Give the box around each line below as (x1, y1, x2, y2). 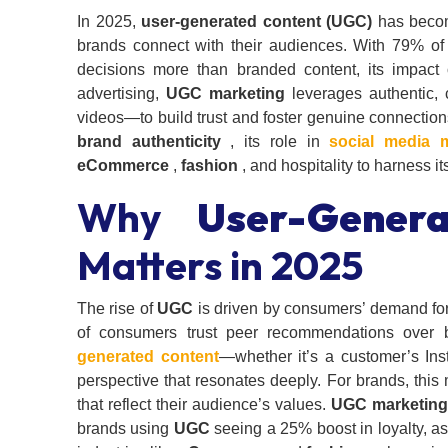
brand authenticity (77, 133, 221, 151)
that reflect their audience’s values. (77, 396, 331, 414)
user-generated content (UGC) (141, 13, 373, 31)
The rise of (77, 300, 158, 318)
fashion (181, 157, 238, 175)
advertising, (77, 85, 167, 103)
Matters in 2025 (77, 240, 363, 291)
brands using (77, 420, 174, 438)
